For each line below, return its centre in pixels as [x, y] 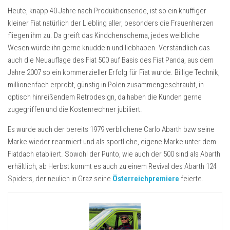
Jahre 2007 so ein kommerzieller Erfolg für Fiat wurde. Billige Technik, [114, 72]
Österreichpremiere [146, 178]
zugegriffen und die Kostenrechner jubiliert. [75, 109]
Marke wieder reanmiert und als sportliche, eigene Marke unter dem [112, 141]
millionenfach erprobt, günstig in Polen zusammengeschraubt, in [106, 84]
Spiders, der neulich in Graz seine [60, 178]
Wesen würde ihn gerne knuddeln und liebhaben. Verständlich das [109, 47]
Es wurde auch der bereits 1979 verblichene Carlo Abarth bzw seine [111, 129]
